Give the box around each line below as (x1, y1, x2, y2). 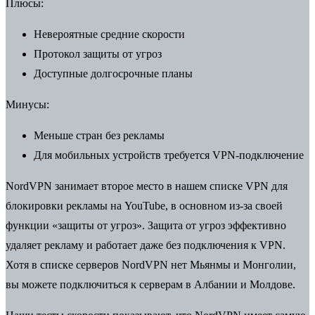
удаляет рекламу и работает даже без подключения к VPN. (6, 239, 285, 252)
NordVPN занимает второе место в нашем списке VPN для (6, 180, 288, 193)
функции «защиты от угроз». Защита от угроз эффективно (6, 219, 286, 232)
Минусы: (6, 98, 49, 111)
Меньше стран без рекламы (34, 129, 165, 142)
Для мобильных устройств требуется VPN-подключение (34, 149, 304, 162)
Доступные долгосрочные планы (34, 67, 193, 80)
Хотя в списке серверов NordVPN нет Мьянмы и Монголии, (6, 259, 296, 271)
